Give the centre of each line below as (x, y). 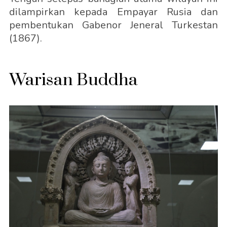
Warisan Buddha (73, 80)
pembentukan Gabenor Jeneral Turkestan (113, 25)
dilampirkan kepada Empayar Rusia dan (113, 12)
